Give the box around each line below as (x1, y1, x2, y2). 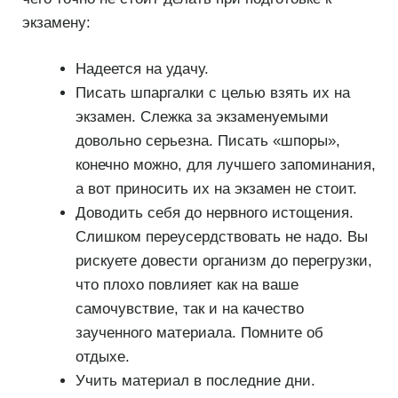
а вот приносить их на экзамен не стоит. (75, 180, 357, 198)
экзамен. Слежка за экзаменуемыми (75, 108, 329, 126)
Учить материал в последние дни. (75, 372, 315, 390)
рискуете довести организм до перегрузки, (75, 252, 372, 270)
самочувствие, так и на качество (75, 300, 304, 318)
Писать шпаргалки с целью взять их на (75, 84, 350, 102)
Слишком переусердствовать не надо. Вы (75, 228, 368, 246)
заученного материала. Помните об (75, 324, 323, 342)
